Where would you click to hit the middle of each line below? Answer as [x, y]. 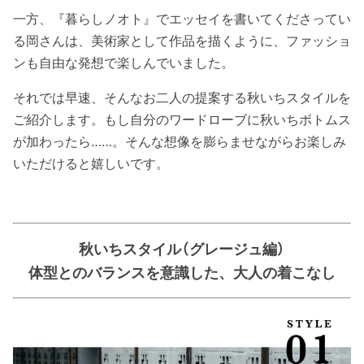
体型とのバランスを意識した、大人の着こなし [182, 272]
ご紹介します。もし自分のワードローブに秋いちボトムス [182, 119]
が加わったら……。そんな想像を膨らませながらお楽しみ [180, 141]
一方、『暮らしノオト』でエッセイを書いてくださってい [182, 18]
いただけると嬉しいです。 [91, 163]
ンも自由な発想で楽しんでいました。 [123, 62]
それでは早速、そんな [78, 97]
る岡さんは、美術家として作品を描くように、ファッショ [182, 40]
